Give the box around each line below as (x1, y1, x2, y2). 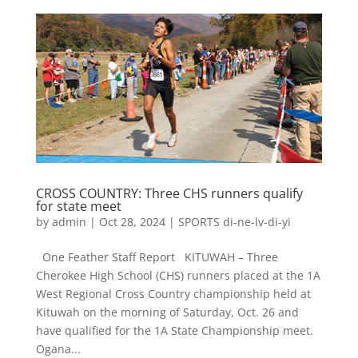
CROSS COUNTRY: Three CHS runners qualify (35, 184, 303, 202)
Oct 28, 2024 (98, 213, 165, 229)
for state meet (35, 197, 121, 215)
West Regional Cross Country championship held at (35, 285, 311, 301)
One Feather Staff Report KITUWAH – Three (35, 249, 278, 265)
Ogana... (35, 340, 81, 356)
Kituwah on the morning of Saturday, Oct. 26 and (35, 304, 299, 320)
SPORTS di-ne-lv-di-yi (177, 213, 291, 229)
